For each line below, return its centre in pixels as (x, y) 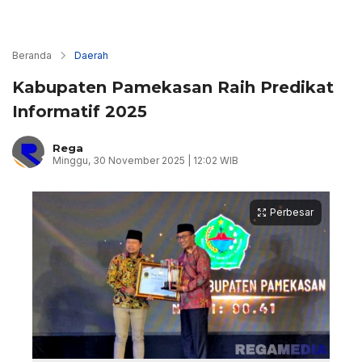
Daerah (91, 55)
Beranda (32, 55)
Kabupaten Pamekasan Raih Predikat (173, 87)
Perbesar (292, 212)
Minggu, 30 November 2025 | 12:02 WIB (145, 160)
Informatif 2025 (80, 112)
